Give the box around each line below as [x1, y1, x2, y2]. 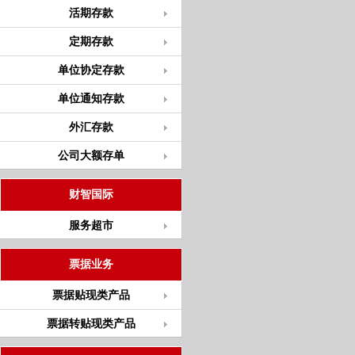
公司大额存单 [57, 150, 124, 162]
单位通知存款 [57, 93, 124, 105]
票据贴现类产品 [52, 289, 130, 301]
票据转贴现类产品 [46, 318, 136, 330]
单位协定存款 [57, 64, 124, 76]
